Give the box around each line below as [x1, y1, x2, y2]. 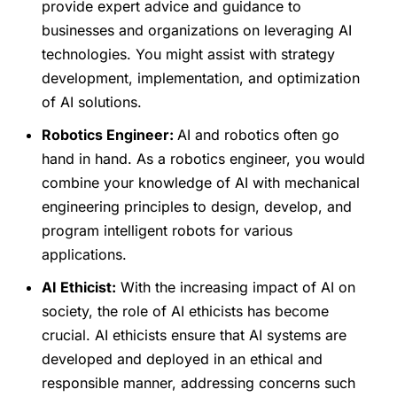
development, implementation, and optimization [42, 69, 361, 88]
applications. [42, 245, 128, 264]
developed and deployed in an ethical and [42, 350, 323, 369]
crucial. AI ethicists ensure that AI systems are [42, 326, 347, 345]
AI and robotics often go [177, 126, 340, 144]
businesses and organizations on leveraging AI [42, 21, 353, 40]
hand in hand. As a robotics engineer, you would [42, 150, 366, 168]
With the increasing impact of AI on [116, 278, 356, 297]
